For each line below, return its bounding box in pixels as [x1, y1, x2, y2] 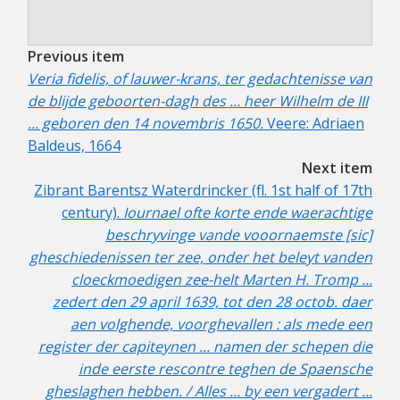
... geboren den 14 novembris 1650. [28, 113, 267, 134]
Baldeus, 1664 [28, 136, 121, 156]
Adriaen [312, 113, 364, 134]
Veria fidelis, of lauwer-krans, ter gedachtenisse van [28, 69, 372, 89]
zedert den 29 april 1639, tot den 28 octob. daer [53, 292, 372, 312]
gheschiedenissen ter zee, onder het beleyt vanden [29, 247, 372, 268]
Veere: [267, 113, 312, 134]
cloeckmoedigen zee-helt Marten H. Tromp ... [71, 270, 372, 290]
